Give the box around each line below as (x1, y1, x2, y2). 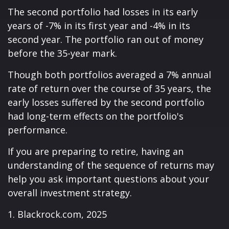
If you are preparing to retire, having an (8, 145, 184, 158)
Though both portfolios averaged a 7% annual (8, 68, 211, 81)
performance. (8, 124, 67, 136)
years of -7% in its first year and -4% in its (8, 19, 190, 32)
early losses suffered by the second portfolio (8, 96, 204, 109)
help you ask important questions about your (8, 173, 209, 186)
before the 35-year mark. (8, 47, 117, 60)
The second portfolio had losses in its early (8, 6, 198, 18)
